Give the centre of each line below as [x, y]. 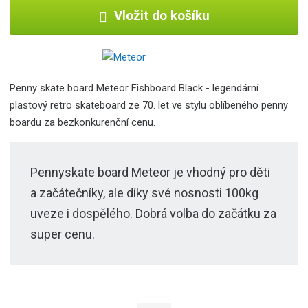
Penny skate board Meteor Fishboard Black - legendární [134, 88]
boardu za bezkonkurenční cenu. [83, 123]
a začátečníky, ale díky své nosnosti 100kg [145, 193]
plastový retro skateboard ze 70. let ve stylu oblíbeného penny [149, 106]
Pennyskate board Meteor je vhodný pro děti [151, 173]
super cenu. [63, 234]
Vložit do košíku [162, 16]
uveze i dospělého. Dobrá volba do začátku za [154, 214]
